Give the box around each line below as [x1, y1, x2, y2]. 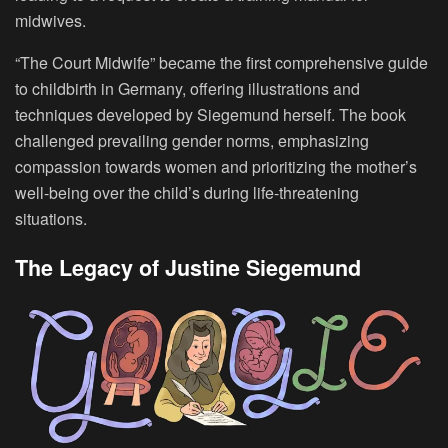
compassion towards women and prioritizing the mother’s [15, 154, 417, 178]
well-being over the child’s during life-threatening [15, 180, 359, 204]
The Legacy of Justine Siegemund [15, 252, 361, 284]
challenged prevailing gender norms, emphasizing [15, 128, 369, 152]
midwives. [15, 8, 86, 32]
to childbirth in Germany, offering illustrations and [15, 76, 360, 100]
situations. [15, 206, 87, 230]
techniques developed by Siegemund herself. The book [15, 102, 406, 126]
